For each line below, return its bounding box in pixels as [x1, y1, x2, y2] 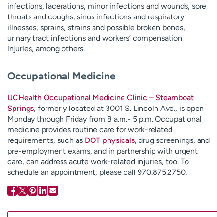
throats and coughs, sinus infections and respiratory [7, 12, 184, 21]
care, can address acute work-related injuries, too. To [7, 157, 189, 167]
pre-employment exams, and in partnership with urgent [7, 146, 198, 156]
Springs [7, 104, 34, 113]
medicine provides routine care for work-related [7, 125, 172, 135]
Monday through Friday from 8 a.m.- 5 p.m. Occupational [7, 114, 201, 124]
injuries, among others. [7, 44, 85, 53]
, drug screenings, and [135, 136, 210, 145]
